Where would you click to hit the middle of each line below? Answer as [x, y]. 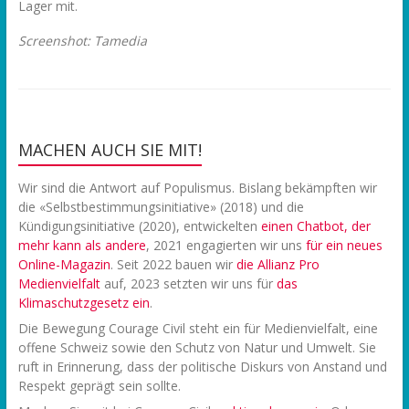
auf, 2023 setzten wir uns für [188, 283]
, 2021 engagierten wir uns [225, 245]
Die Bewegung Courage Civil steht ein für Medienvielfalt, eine [198, 328]
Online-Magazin [64, 264]
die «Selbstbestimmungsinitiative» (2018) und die [161, 207]
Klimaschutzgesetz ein [84, 303]
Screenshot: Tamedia [84, 41]
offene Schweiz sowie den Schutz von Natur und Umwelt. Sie [197, 347]
